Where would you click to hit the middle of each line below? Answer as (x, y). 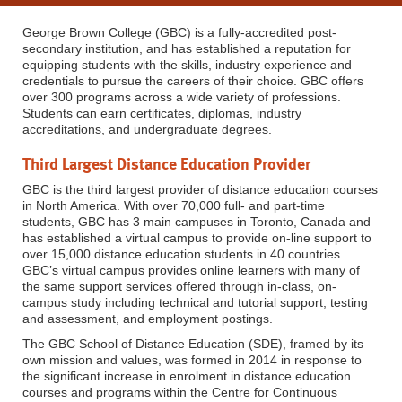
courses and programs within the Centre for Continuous (180, 392)
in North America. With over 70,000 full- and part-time (174, 205)
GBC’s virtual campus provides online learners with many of (191, 270)
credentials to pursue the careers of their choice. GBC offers (193, 80)
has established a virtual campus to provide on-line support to (197, 237)
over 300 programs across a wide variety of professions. (182, 96)
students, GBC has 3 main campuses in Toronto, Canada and (197, 221)
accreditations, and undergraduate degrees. (147, 129)
